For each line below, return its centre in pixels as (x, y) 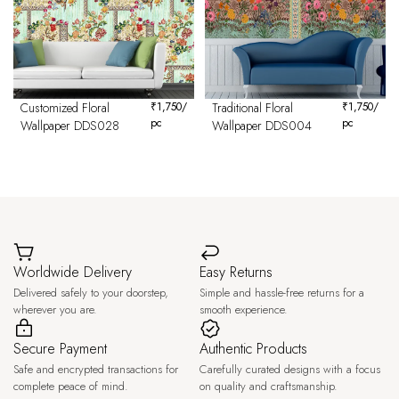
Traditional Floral (252, 108)
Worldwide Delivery (73, 272)
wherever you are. (55, 309)
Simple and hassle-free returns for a (282, 293)
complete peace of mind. (71, 386)
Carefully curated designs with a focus (290, 369)
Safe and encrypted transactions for (96, 369)
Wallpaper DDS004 (262, 126)
